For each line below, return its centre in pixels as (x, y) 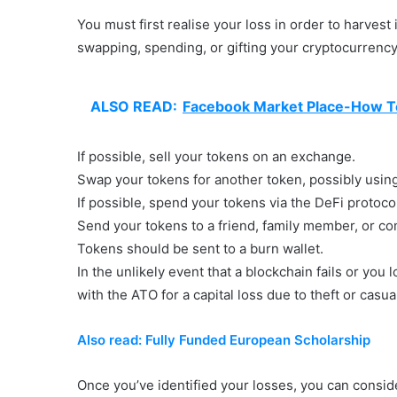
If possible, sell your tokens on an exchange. (216, 156)
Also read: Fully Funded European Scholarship (224, 339)
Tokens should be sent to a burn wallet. (200, 248)
